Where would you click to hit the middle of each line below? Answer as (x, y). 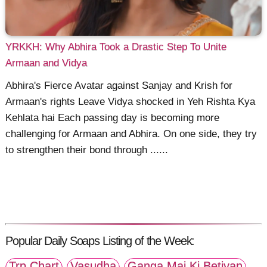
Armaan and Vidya (46, 63)
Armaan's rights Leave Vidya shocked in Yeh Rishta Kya (131, 102)
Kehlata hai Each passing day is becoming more (113, 118)
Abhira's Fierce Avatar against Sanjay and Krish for (119, 86)
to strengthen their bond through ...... (87, 150)
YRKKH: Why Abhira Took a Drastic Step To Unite (116, 47)
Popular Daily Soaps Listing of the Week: (100, 241)
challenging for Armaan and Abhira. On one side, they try (131, 134)
